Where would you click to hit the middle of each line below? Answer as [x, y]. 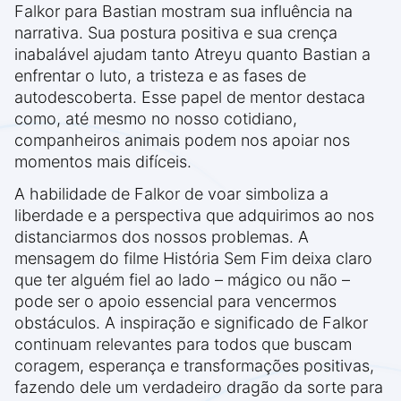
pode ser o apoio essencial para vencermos [175, 302]
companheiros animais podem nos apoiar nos [182, 141]
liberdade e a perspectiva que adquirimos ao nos [194, 216]
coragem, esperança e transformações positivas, [194, 366]
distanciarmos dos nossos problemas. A [162, 237]
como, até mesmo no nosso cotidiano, [156, 119]
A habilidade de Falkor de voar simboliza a [171, 194]
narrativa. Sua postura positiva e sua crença [176, 33]
